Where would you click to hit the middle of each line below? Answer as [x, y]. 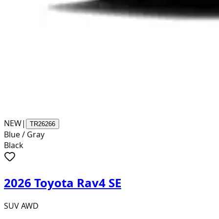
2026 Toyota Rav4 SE [63, 182]
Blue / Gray [24, 134]
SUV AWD [21, 206]
